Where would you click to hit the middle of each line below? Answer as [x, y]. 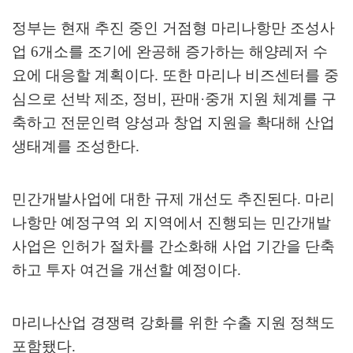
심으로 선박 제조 [68, 99]
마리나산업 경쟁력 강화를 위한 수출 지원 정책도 [173, 323]
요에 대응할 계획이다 [83, 76]
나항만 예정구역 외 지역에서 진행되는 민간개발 [171, 223]
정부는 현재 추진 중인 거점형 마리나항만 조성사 [173, 28]
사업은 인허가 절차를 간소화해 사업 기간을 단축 [173, 247]
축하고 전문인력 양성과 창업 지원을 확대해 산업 [173, 123]
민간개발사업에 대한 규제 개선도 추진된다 [154, 199]
